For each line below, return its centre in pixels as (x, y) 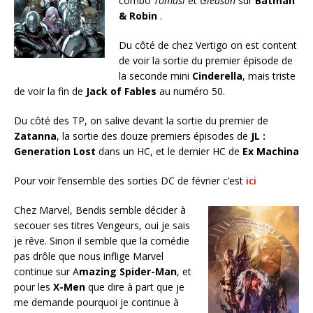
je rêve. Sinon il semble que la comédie (102, 241)
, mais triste (269, 76)
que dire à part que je (135, 287)
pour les (34, 287)
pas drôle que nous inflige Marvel (89, 256)
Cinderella (217, 76)
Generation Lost (55, 152)
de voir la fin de (50, 92)
